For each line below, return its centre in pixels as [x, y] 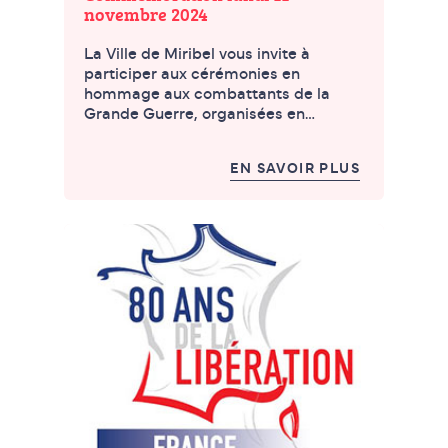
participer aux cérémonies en [192, 74]
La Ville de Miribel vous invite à [197, 54]
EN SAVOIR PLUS [295, 169]
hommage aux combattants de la [207, 94]
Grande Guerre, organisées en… [199, 114]
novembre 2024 [146, 14]
